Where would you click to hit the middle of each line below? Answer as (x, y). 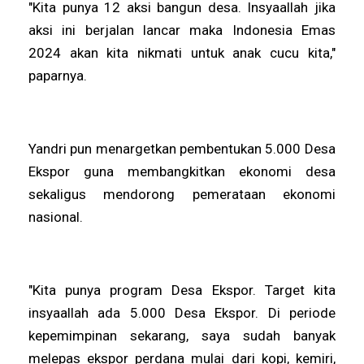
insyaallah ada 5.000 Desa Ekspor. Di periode (182, 312)
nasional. (56, 217)
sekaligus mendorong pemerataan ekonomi (182, 194)
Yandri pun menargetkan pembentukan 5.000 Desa (182, 148)
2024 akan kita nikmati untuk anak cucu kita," (182, 52)
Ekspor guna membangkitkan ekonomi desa (182, 171)
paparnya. (58, 75)
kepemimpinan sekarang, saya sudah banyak (182, 335)
